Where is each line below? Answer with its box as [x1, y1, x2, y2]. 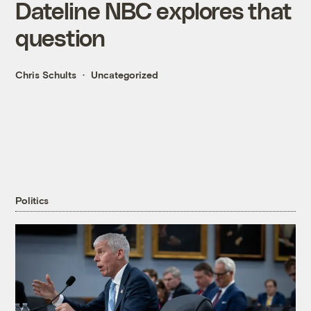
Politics [15, 194, 49, 207]
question [15, 24, 106, 51]
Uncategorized [91, 69, 159, 81]
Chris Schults [15, 69, 77, 81]
